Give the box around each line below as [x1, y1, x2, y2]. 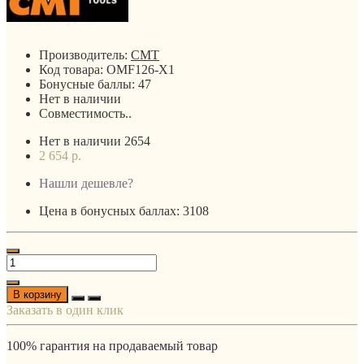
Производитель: [39, 47, 131, 62]
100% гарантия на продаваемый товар [6, 338, 218, 353]
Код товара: [39, 62, 106, 76]
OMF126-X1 [106, 62, 175, 76]
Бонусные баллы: [39, 76, 138, 91]
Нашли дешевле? [39, 175, 133, 190]
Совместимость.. [39, 106, 132, 120]
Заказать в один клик [6, 302, 123, 317]
